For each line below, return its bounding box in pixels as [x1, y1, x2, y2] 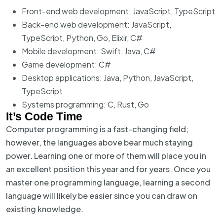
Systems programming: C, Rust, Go [22, 99, 149, 110]
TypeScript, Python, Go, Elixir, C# [22, 33, 143, 43]
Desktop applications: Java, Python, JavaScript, [22, 73, 193, 83]
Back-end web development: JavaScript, [22, 19, 171, 30]
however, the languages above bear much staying [6, 137, 193, 147]
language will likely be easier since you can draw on [6, 190, 197, 201]
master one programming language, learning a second [6, 177, 210, 187]
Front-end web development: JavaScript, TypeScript [22, 6, 215, 16]
